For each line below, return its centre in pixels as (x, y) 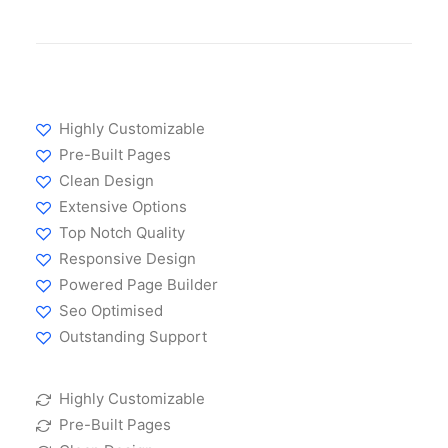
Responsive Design (127, 258)
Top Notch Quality (121, 232)
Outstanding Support (132, 336)
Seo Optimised (110, 310)
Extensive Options (122, 206)
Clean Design (106, 180)
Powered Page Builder (138, 284)
